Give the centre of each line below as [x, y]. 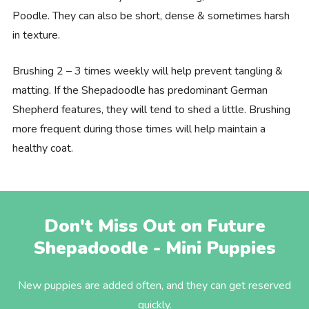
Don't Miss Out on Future [154, 226]
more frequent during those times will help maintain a [139, 129]
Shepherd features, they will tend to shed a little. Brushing [151, 109]
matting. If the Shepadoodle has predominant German [140, 90]
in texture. [36, 35]
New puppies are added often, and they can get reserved [154, 285]
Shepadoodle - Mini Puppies [154, 248]
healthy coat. [42, 148]
